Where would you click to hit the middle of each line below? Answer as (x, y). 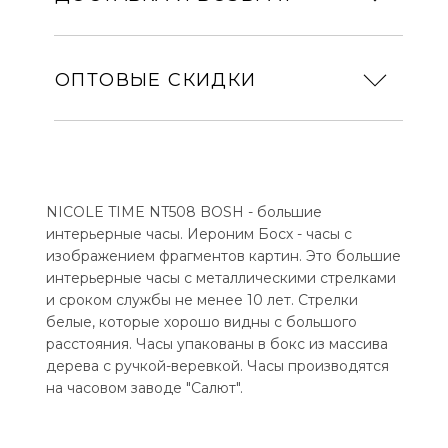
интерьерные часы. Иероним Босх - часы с (199, 234)
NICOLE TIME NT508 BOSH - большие (184, 212)
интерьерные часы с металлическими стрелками (221, 278)
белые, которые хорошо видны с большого (201, 322)
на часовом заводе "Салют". (144, 388)
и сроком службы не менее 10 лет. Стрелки (202, 300)
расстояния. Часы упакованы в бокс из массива (217, 344)
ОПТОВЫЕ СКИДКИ (156, 80)
